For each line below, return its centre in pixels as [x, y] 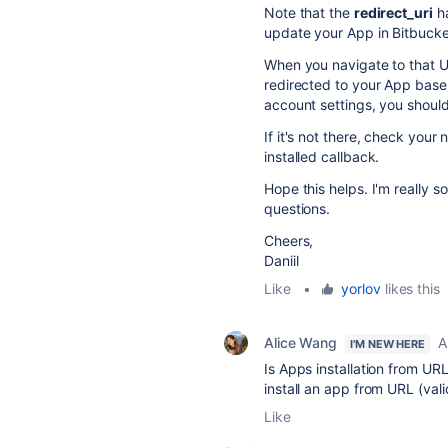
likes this [410, 289]
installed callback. [322, 157]
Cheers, [289, 241]
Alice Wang [301, 343]
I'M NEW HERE [388, 344]
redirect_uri [393, 13]
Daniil [281, 261]
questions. [297, 209]
